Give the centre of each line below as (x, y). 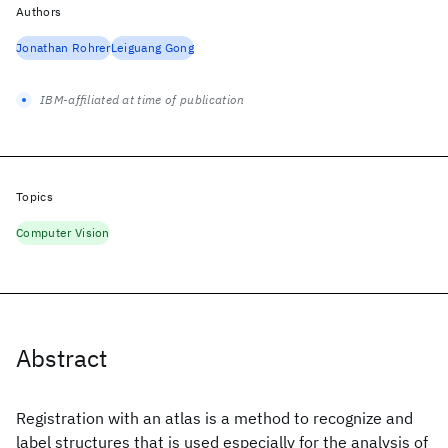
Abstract (61, 358)
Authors (39, 11)
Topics (34, 196)
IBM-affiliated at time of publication (142, 99)
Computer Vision (63, 232)
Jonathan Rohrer (63, 47)
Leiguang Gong (152, 47)
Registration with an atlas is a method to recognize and (214, 418)
